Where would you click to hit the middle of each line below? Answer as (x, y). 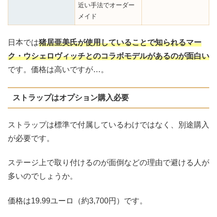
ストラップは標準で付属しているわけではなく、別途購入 (108, 124)
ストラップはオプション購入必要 (70, 98)
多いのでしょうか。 (43, 176)
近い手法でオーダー (107, 5)
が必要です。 (31, 138)
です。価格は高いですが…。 (58, 70)
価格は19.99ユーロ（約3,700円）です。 (77, 201)
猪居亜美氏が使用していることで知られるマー (120, 43)
